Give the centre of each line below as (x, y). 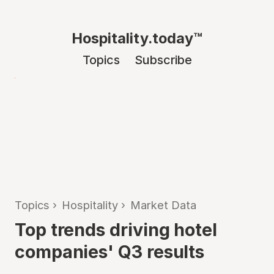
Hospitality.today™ (137, 38)
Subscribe (163, 60)
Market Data (163, 205)
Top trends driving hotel (116, 230)
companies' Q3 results (110, 252)
